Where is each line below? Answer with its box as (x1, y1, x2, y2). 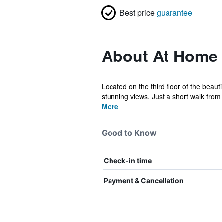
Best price (119, 7, 155, 18)
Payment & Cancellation (103, 176, 184, 185)
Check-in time (103, 156, 152, 165)
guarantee (156, 7, 192, 18)
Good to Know (101, 128, 157, 138)
